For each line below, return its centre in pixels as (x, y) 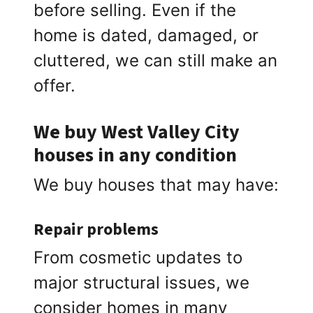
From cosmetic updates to (138, 258)
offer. (55, 86)
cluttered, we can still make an (156, 61)
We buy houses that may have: (156, 185)
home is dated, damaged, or (146, 36)
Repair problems (96, 230)
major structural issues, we (142, 283)
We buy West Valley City (137, 132)
